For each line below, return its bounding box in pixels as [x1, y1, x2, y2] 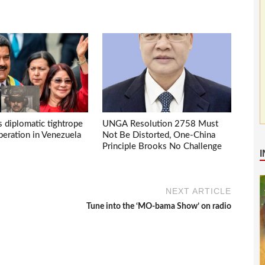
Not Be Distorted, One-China [102, 130, 216, 140]
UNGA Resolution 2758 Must [102, 119, 219, 128]
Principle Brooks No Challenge [102, 141, 222, 151]
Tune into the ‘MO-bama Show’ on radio [86, 202, 232, 211]
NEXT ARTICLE [166, 186, 232, 196]
